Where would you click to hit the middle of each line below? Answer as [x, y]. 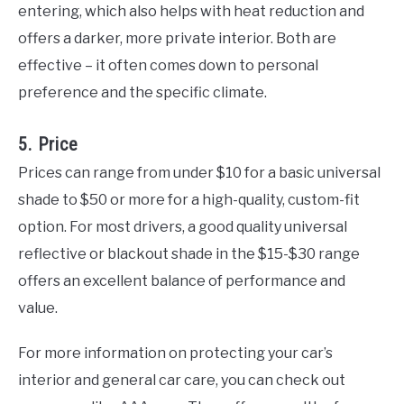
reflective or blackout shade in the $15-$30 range [189, 253]
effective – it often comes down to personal [168, 66]
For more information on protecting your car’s [175, 353]
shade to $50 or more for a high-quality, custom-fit [189, 199]
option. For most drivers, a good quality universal [183, 226]
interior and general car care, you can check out [182, 380]
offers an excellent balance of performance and [182, 280]
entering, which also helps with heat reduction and [191, 12]
